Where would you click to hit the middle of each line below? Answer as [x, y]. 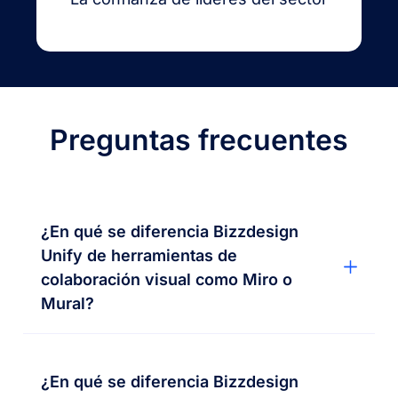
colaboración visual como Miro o [167, 279]
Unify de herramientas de [139, 255]
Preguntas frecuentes [199, 139]
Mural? [68, 303]
